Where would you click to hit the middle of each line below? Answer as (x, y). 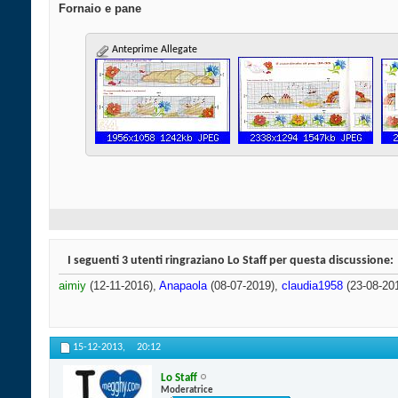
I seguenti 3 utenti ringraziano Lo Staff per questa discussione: (231, 261)
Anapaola (183, 286)
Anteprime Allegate (153, 50)
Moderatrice (187, 390)
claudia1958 (312, 286)
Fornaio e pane (100, 9)
